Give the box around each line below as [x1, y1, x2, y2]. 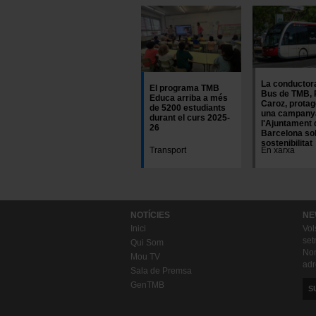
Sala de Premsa [130, 266, 192, 276]
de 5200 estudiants [150, 103, 226, 114]
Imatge [252, 7, 284, 18]
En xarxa [260, 145, 295, 155]
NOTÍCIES [130, 210, 170, 220]
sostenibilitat [260, 138, 312, 149]
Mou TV [130, 252, 160, 262]
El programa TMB [150, 83, 219, 94]
